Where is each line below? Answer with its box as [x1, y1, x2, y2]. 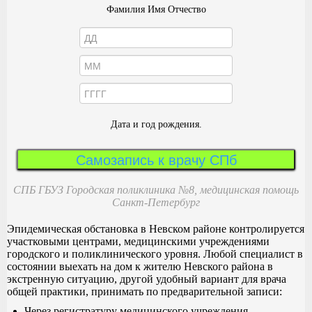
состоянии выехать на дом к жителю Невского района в [7, 260, 273, 272]
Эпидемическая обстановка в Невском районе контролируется [7, 222, 304, 235]
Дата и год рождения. [110, 118, 202, 130]
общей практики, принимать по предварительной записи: [7, 285, 282, 297]
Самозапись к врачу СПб [75, 148, 237, 169]
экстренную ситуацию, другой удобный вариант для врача [7, 272, 286, 285]
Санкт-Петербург [112, 196, 200, 208]
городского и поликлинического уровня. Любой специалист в [7, 247, 303, 260]
